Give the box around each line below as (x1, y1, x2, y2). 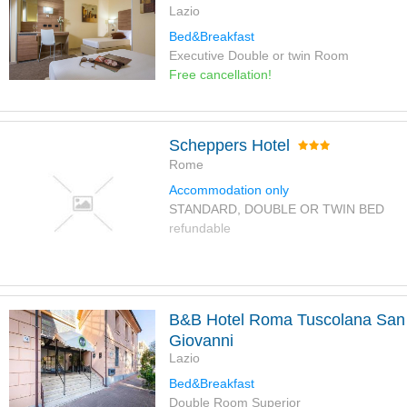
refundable (168, 221, 231, 236)
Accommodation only (168, 183, 289, 198)
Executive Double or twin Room (168, 48, 349, 64)
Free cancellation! (168, 67, 272, 83)
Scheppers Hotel (168, 136, 290, 155)
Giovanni (168, 332, 233, 351)
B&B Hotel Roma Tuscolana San (168, 311, 405, 330)
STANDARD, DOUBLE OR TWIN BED (168, 202, 384, 217)
